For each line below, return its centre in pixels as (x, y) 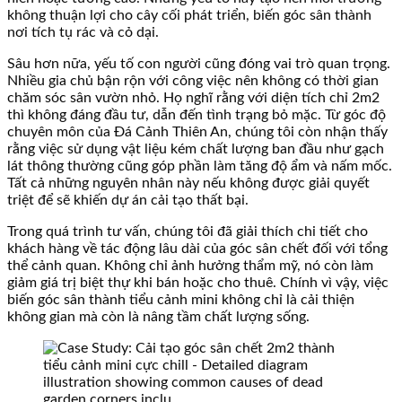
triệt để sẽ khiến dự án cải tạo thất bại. (128, 201)
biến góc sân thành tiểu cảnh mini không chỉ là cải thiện (181, 300)
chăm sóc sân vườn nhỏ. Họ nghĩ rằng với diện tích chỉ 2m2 (193, 98)
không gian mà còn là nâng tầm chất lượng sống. (158, 317)
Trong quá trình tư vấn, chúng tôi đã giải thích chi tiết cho (188, 232)
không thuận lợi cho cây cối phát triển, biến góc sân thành (189, 16)
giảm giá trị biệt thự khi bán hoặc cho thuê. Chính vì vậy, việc (198, 283)
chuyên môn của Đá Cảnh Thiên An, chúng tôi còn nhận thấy (197, 132)
